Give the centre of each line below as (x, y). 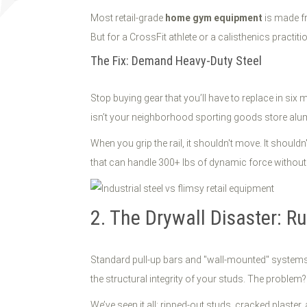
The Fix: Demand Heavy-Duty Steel (176, 61)
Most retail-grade (128, 18)
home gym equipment (214, 18)
